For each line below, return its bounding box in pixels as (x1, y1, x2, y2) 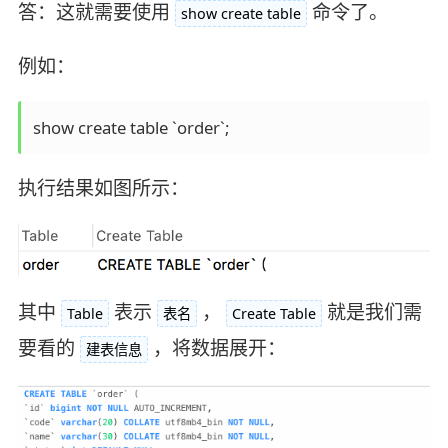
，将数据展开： (152, 335, 286, 362)
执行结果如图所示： (17, 175, 189, 202)
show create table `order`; (32, 115, 229, 139)
